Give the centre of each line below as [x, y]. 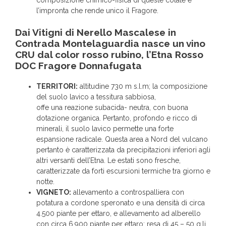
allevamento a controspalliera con [128, 192]
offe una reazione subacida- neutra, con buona [112, 108]
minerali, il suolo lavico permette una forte [105, 129]
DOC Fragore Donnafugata [78, 66]
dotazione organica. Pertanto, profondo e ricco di [117, 118]
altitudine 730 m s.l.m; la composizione [143, 87]
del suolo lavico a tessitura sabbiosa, [96, 97]
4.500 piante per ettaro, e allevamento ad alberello [119, 214]
